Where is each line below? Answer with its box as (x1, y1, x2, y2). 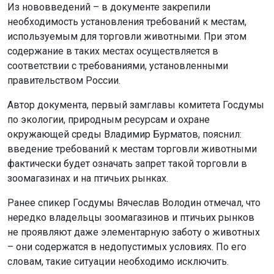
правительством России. (7, 75, 120, 86)
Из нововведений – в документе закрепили (7, 1, 210, 13)
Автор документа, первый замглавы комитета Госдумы (7, 99, 264, 111)
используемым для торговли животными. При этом (7, 31, 246, 42)
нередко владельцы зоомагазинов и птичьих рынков (7, 212, 254, 223)
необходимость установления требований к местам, (7, 16, 246, 28)
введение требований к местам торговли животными (7, 143, 257, 155)
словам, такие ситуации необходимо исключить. (7, 256, 229, 267)
